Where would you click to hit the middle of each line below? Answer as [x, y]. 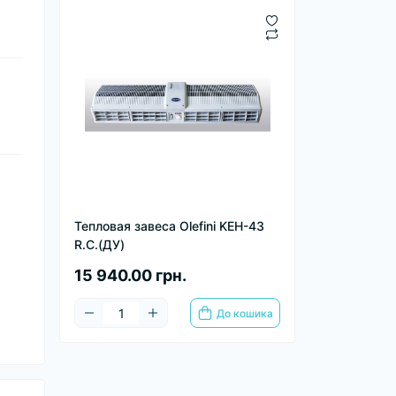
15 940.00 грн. [130, 276]
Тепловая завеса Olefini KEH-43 [169, 226]
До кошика [245, 313]
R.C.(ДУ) [99, 245]
